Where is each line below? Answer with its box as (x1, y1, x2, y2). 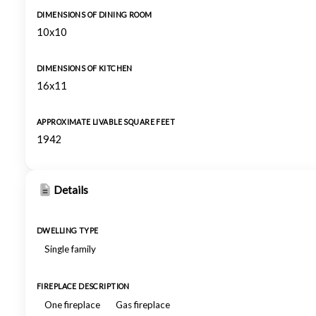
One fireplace (44, 299, 100, 310)
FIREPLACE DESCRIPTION (37, 282, 130, 291)
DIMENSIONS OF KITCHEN (37, 64, 133, 73)
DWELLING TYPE (37, 226, 99, 235)
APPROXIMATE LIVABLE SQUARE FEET (37, 118, 176, 126)
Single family (44, 243, 96, 255)
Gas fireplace (116, 299, 170, 310)
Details (54, 183, 88, 196)
